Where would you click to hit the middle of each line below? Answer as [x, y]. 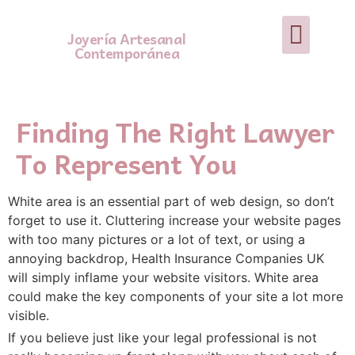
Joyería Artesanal [127, 38]
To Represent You [126, 163]
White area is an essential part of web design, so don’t [171, 201]
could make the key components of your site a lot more [176, 296]
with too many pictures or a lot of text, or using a [157, 239]
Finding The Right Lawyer [175, 131]
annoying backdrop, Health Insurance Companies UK [166, 258]
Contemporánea [127, 53]
